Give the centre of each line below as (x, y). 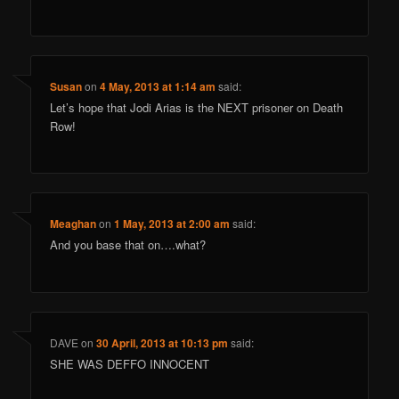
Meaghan (73, 224)
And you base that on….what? (128, 245)
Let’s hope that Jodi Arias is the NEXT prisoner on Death (197, 107)
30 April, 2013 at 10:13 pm (163, 342)
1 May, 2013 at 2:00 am (172, 224)
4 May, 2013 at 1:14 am (158, 86)
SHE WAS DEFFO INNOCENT (130, 363)
